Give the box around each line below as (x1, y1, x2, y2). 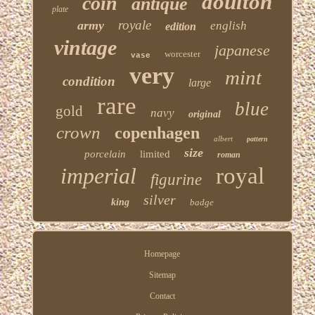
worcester (165, 48, 201, 59)
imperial (60, 162, 136, 188)
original (188, 108, 221, 120)
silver (143, 191, 176, 207)
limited (139, 148, 170, 160)
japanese (214, 41, 271, 59)
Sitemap (148, 269, 176, 280)
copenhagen (115, 123, 200, 142)
